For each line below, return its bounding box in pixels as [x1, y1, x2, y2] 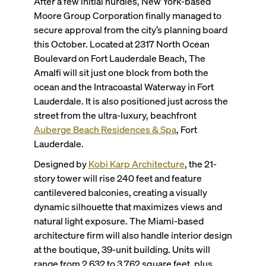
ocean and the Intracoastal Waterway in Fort [33, 80, 214, 93]
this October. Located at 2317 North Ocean [33, 37, 210, 50]
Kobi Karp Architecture [88, 157, 185, 170]
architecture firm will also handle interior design [33, 229, 232, 242]
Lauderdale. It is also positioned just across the [33, 94, 228, 107]
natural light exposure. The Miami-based [33, 214, 204, 227]
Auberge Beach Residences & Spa [33, 123, 176, 136]
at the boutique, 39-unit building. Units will [33, 243, 210, 256]
